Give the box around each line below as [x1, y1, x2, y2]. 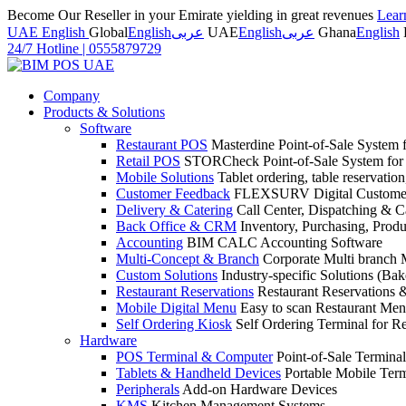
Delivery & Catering [116, 202, 233, 217]
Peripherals [116, 382, 179, 397]
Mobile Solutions [116, 169, 214, 185]
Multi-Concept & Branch [116, 251, 259, 266]
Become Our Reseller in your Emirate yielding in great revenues [7, 7, 377, 23]
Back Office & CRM [116, 218, 237, 234]
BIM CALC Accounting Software [187, 235, 382, 250]
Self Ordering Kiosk [116, 316, 232, 332]
